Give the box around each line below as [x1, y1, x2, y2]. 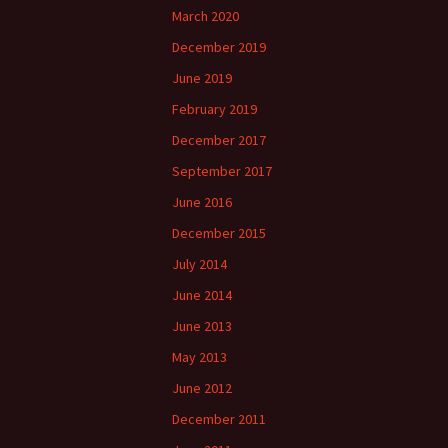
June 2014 [172, 286, 232, 304]
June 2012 [172, 379, 232, 397]
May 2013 [172, 348, 227, 366]
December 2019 [172, 38, 266, 56]
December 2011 [172, 410, 266, 428]
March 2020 [172, 7, 239, 25]
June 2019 [172, 69, 232, 87]
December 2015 [172, 224, 266, 242]
